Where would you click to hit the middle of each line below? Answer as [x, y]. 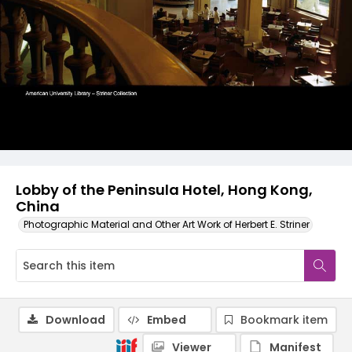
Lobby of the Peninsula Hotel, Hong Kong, [164, 190]
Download [75, 320]
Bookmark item [284, 320]
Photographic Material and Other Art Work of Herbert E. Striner [167, 224]
